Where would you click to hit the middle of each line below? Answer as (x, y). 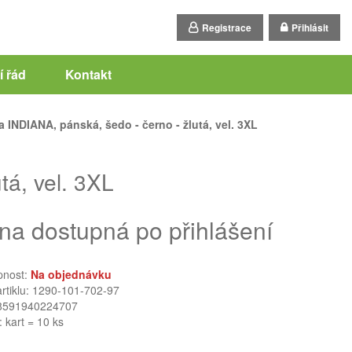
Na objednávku (71, 274)
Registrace (227, 27)
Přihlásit (310, 27)
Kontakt (88, 74)
